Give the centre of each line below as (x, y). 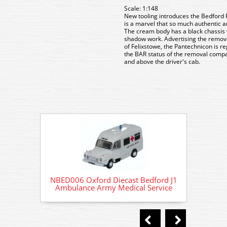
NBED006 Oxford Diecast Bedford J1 (113, 180)
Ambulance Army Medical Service (113, 188)
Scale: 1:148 (141, 8)
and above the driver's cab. (162, 62)
